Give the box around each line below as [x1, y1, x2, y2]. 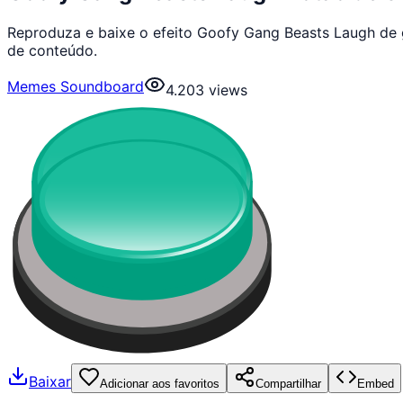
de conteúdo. [7, 40, 97, 59]
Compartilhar [255, 376, 321, 390]
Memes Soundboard [7, 76, 144, 95]
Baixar [29, 372, 71, 391]
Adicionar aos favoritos [100, 376, 219, 390]
